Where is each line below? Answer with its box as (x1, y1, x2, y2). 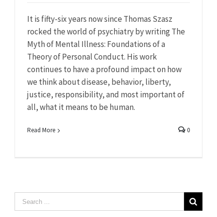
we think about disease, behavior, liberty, (27, 77, 171, 88)
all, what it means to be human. (27, 102, 135, 113)
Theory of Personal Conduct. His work (27, 51, 157, 62)
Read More (27, 126, 55, 135)
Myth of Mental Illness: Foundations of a (27, 39, 165, 50)
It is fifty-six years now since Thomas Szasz (27, 14, 172, 25)
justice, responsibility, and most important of (27, 89, 185, 100)
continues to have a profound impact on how (27, 64, 182, 75)
